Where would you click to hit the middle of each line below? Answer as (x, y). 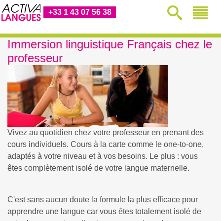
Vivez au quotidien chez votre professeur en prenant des (106, 132)
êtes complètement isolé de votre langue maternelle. (98, 168)
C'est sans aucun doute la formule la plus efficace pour (103, 200)
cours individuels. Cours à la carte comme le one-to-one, (106, 144)
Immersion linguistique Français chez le (110, 44)
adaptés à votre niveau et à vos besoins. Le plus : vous (103, 156)
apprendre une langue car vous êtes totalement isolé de (104, 211)
